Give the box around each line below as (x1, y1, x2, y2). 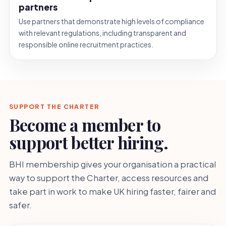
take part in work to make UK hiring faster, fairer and (9, 186, 216, 197)
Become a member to (9, 114, 161, 136)
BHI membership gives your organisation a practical (9, 158, 216, 169)
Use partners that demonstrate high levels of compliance (19, 16, 204, 26)
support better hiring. (9, 131, 168, 153)
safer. (9, 199, 32, 210)
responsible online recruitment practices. (19, 39, 153, 49)
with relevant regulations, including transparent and (19, 28, 186, 37)
